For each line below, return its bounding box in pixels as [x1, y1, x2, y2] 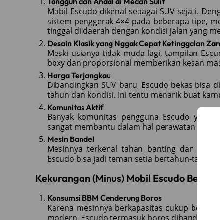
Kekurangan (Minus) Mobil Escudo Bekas [35, 171, 214, 184]
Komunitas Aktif [47, 102, 104, 112]
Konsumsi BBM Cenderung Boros [47, 192, 162, 203]
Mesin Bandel [47, 134, 94, 144]
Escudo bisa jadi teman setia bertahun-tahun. [47, 153, 216, 164]
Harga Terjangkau [47, 70, 110, 80]
